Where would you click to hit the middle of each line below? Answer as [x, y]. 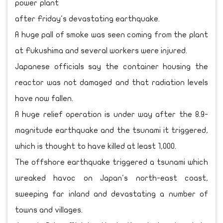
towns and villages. [49, 210]
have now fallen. [44, 99]
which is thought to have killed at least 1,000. [96, 147]
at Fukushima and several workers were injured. [101, 51]
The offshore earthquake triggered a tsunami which [111, 163]
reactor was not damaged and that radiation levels [111, 83]
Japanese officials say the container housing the [111, 67]
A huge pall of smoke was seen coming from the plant [111, 35]
